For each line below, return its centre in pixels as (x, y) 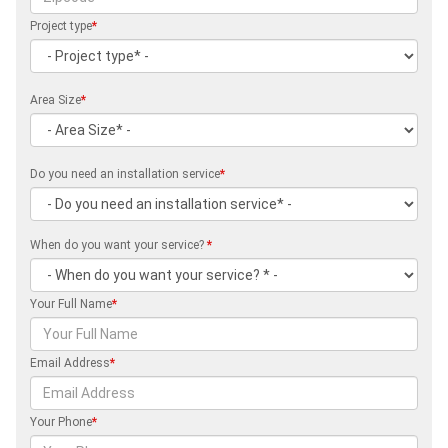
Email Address (70, 362)
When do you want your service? (118, 244)
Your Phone (61, 421)
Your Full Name (71, 303)
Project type (61, 25)
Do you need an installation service (125, 173)
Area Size (55, 99)
